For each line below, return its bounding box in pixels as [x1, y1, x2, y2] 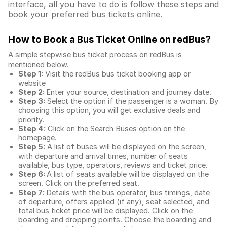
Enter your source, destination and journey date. [46, 88, 211, 97]
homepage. [18, 133, 57, 142]
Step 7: [18, 188, 46, 197]
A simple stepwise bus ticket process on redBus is [8, 50, 182, 59]
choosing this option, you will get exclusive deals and [18, 106, 200, 115]
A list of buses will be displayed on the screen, [45, 142, 206, 152]
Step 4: [18, 124, 46, 133]
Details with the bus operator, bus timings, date [46, 188, 210, 197]
